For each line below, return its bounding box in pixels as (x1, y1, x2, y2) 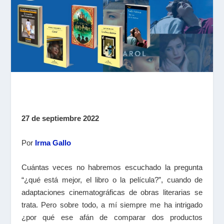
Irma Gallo (34, 138, 71, 147)
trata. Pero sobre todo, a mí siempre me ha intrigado (21, 200, 203, 209)
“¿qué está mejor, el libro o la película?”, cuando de (21, 175, 203, 184)
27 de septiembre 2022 (21, 113, 99, 122)
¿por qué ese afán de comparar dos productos (21, 212, 203, 221)
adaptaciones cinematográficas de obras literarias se (21, 187, 203, 196)
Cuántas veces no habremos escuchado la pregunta (21, 162, 203, 171)
